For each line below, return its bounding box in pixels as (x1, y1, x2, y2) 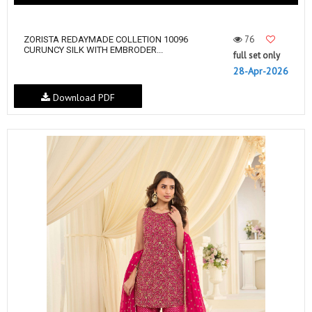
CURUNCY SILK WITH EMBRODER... (24, 45, 163, 56)
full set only (233, 49, 280, 62)
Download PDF (49, 91, 115, 104)
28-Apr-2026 (233, 65, 288, 78)
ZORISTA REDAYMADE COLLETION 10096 (24, 34, 188, 45)
